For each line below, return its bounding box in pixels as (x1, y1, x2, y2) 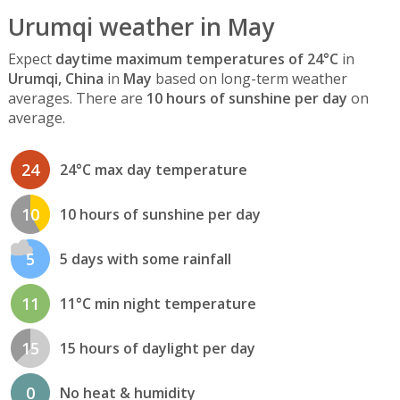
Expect (7, 48, 55, 69)
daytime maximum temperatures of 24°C (54, 48, 338, 69)
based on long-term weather (151, 68, 347, 88)
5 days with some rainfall (59, 249, 231, 270)
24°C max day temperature (59, 160, 247, 180)
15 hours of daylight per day (59, 338, 255, 359)
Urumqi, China (7, 68, 104, 88)
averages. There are (7, 87, 146, 108)
